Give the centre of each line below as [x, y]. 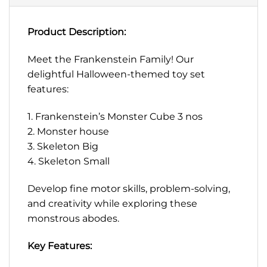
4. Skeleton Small [69, 161]
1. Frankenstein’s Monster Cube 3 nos [115, 116]
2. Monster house [68, 131]
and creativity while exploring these [112, 203]
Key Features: [60, 246]
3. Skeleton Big [63, 146]
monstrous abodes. [73, 218]
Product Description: [77, 32]
